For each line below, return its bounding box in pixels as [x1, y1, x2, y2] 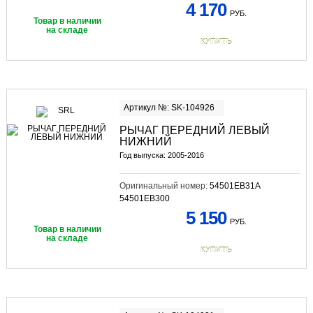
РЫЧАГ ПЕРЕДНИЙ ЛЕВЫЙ [119, 124, 270, 136]
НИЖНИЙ [119, 135, 172, 147]
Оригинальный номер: [119, 180, 210, 191]
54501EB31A [209, 180, 261, 191]
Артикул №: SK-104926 [123, 102, 214, 112]
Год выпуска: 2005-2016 [119, 150, 204, 159]
